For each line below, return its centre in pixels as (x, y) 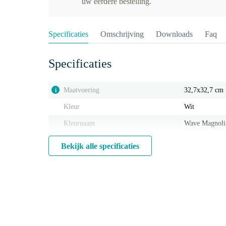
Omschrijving (122, 34)
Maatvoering (81, 90)
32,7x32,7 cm (204, 90)
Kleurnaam (79, 123)
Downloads (174, 34)
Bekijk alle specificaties (100, 146)
